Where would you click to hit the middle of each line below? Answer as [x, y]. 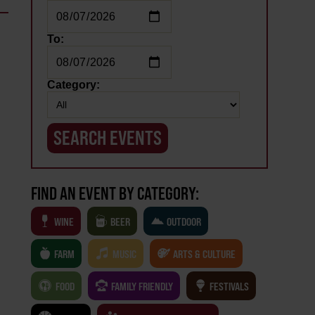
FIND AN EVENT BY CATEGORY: [115, 194]
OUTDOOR [184, 222]
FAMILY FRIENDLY [142, 287]
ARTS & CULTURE [205, 255]
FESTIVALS [230, 287]
